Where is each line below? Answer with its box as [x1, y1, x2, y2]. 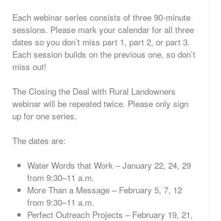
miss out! [12, 60, 46, 73]
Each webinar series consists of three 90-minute [12, 11, 190, 23]
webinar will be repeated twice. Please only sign [12, 97, 188, 110]
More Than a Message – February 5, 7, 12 [27, 184, 182, 196]
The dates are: [12, 134, 66, 147]
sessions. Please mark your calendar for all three [12, 23, 194, 36]
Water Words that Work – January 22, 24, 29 [27, 159, 191, 171]
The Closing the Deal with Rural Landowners [12, 85, 176, 97]
